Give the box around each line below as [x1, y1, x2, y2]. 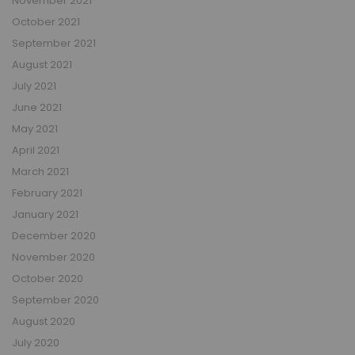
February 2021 [12, 185, 82, 200]
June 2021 [12, 99, 62, 115]
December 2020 [12, 227, 96, 243]
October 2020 [12, 270, 83, 286]
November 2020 [12, 249, 95, 265]
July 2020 [12, 334, 59, 350]
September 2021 [12, 35, 96, 51]
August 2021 [12, 56, 72, 72]
